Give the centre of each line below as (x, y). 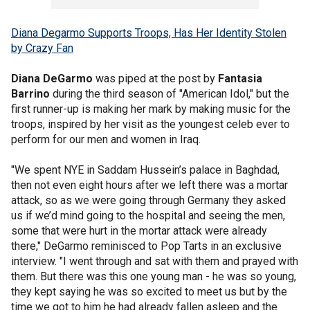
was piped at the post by (155, 79)
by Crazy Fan (42, 48)
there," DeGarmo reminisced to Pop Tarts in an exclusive (146, 246)
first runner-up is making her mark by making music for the (151, 109)
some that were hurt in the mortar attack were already (139, 231)
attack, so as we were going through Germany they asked (148, 200)
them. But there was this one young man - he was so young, (154, 276)
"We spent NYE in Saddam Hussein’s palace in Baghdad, (145, 170)
